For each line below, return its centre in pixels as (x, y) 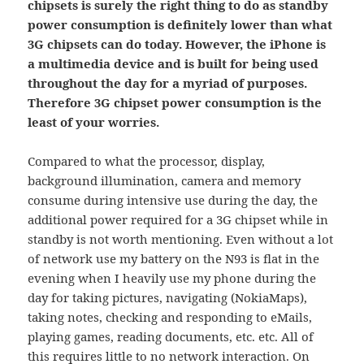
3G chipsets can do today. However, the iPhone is (177, 44)
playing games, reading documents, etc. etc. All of (171, 337)
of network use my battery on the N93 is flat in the (174, 259)
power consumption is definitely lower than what (180, 25)
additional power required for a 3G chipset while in (178, 220)
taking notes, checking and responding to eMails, (170, 317)
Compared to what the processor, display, (147, 161)
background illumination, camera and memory (165, 181)
